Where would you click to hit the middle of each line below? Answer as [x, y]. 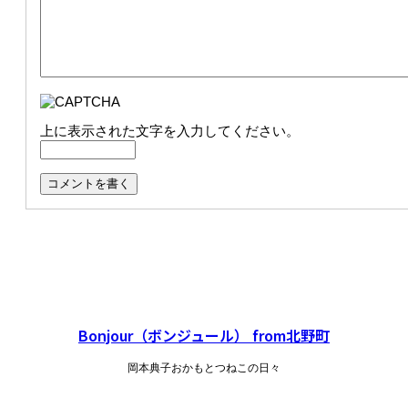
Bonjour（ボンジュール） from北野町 [204, 335]
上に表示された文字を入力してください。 [170, 130]
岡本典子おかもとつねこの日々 [204, 367]
